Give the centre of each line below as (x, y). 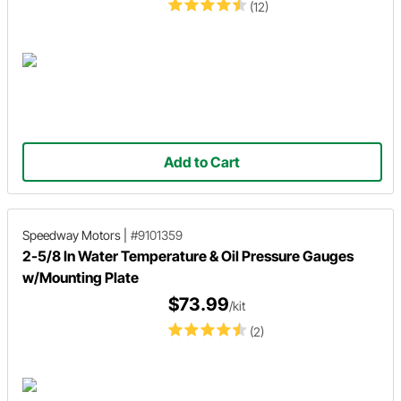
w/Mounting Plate (81, 277)
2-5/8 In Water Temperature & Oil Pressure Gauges (188, 256)
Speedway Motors (72, 235)
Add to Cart (202, 162)
